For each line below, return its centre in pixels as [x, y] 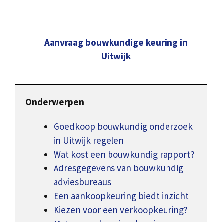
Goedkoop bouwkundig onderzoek [123, 127]
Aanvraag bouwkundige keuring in [116, 42]
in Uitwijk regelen [89, 140]
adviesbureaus [82, 182]
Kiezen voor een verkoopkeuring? [121, 210]
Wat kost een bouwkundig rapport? [124, 154]
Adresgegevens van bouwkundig [118, 168]
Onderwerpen [55, 101]
